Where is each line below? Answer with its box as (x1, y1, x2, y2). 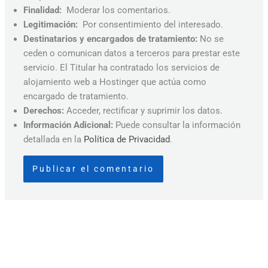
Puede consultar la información (113, 120, 241, 131)
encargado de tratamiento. (23, 91, 129, 102)
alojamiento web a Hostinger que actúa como (23, 77, 207, 88)
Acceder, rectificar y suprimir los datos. (64, 105, 223, 117)
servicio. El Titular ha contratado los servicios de (23, 62, 220, 74)
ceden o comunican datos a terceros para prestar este (23, 48, 240, 59)
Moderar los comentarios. (62, 5, 171, 16)
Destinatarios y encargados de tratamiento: (23, 33, 198, 45)
